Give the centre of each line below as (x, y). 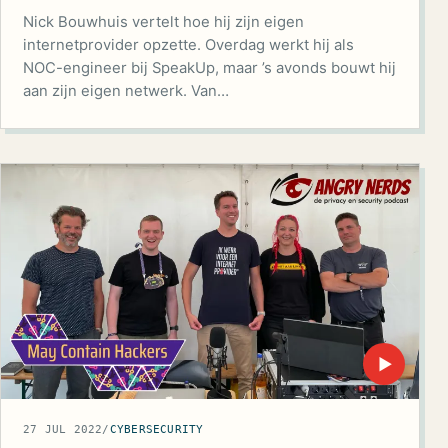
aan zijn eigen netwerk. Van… (126, 91)
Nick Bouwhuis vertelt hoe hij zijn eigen (163, 22)
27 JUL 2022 (63, 430)
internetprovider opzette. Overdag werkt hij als (188, 45)
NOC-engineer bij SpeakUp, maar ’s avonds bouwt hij (209, 68)
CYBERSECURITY (156, 430)
